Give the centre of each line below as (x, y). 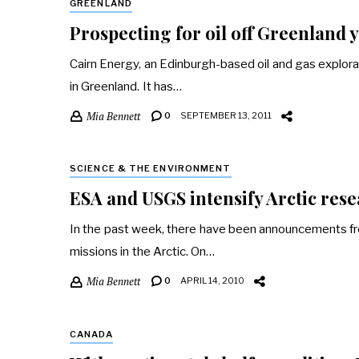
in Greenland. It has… (126, 87)
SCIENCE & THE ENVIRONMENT (151, 169)
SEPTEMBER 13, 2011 (226, 115)
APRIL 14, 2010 (212, 281)
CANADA (91, 334)
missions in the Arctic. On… (143, 252)
